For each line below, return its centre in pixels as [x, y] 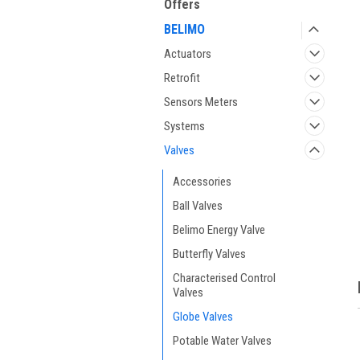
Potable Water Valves [222, 341]
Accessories [202, 182]
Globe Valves [203, 317]
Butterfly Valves [209, 254]
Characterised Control [224, 278]
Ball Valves [198, 206]
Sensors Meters [201, 102]
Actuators [188, 54]
